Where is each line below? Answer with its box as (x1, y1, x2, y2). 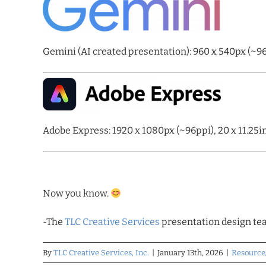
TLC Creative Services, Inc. (53, 248, 149, 257)
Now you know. (43, 188, 110, 199)
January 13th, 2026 (157, 248, 223, 257)
